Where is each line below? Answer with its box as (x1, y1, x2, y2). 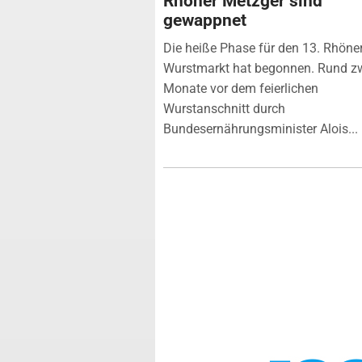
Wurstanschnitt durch (163, 100, 285, 116)
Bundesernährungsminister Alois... (163, 120, 358, 137)
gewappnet (163, 10, 246, 30)
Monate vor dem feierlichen (163, 80, 318, 96)
